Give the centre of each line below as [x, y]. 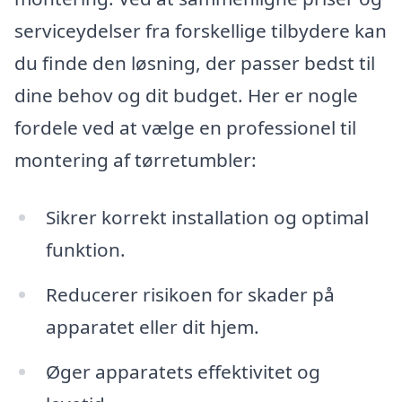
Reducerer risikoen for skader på [190, 294]
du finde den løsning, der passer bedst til [195, 63]
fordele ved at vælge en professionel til [185, 128]
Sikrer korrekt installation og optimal [207, 217]
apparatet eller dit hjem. [152, 326]
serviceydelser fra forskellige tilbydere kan [201, 31]
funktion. [85, 249]
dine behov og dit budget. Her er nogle [186, 96]
